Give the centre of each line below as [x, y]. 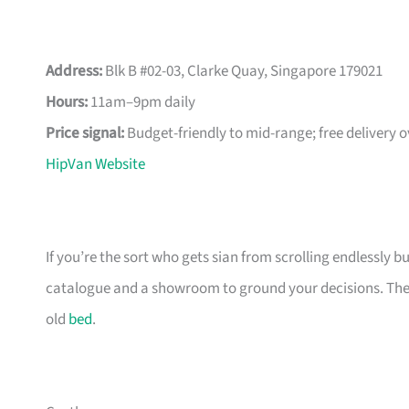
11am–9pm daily [142, 103]
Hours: [67, 103]
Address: [74, 72]
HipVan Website [95, 165]
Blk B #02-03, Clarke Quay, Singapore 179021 [242, 72]
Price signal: [85, 134]
